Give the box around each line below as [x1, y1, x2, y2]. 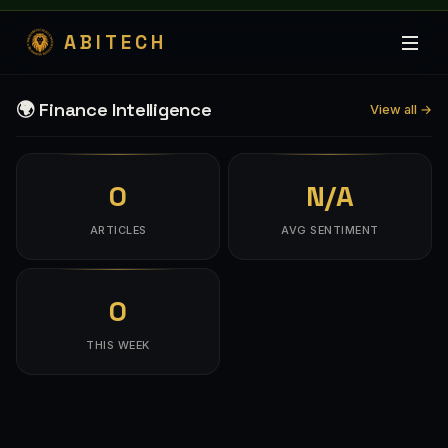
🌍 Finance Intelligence [16, 98, 212, 121]
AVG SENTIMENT [281, 223, 379, 237]
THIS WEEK [86, 338, 150, 352]
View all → [370, 101, 432, 117]
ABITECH [64, 30, 167, 55]
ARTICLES [89, 223, 147, 237]
